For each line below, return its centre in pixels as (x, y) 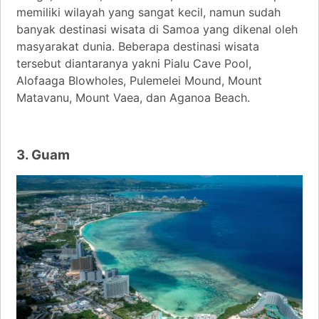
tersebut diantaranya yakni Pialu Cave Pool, (134, 63)
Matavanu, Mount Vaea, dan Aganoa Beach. (133, 97)
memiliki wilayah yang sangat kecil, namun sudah (148, 12)
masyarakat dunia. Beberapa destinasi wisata (138, 46)
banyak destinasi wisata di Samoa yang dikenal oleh (157, 29)
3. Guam (43, 155)
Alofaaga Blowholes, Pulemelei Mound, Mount (139, 80)
